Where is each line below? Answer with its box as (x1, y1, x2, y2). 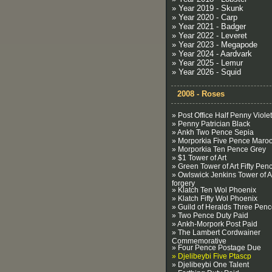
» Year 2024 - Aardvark (172, 49, 252, 58)
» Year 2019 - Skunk (172, 4, 243, 13)
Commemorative (172, 237, 226, 243)
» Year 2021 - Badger (172, 22, 246, 31)
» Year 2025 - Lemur (172, 58, 243, 67)
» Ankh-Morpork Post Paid (172, 220, 257, 228)
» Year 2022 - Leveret (172, 31, 247, 40)
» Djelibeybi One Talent (172, 260, 249, 269)
